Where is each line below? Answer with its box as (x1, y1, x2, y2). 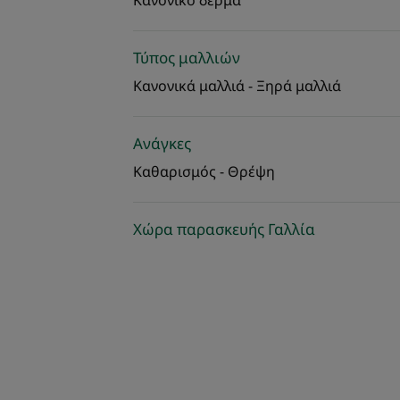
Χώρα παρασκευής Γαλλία (132, 219, 315, 239)
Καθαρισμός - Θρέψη (132, 162, 275, 181)
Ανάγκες (132, 133, 191, 154)
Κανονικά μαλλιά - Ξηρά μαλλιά (132, 76, 341, 96)
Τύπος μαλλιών (132, 47, 240, 68)
